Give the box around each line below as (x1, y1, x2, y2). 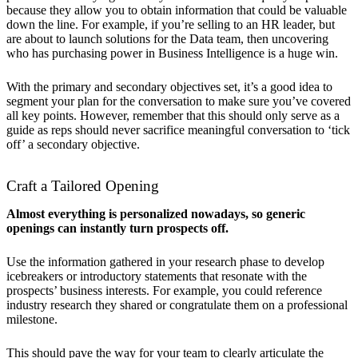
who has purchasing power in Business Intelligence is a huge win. (6, 46, 338, 60)
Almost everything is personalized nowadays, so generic (6, 206, 305, 221)
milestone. (6, 312, 58, 326)
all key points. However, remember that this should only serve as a (6, 108, 340, 122)
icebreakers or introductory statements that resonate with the (6, 268, 307, 283)
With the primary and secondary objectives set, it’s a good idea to (6, 79, 332, 93)
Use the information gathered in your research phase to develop (6, 254, 324, 268)
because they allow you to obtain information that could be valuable (6, 2, 347, 17)
